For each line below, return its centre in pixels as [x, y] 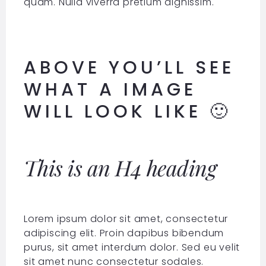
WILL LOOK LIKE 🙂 [127, 112]
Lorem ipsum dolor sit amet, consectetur [126, 219]
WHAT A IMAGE [110, 90]
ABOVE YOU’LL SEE [129, 68]
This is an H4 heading [120, 168]
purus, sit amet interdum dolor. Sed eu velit [132, 248]
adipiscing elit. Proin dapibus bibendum [124, 233]
